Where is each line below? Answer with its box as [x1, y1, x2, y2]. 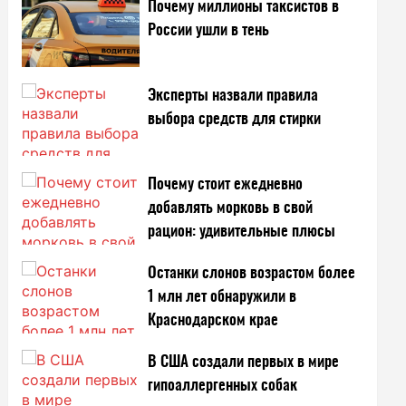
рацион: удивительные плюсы [148, 222, 336, 240]
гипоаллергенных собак [148, 376, 298, 394]
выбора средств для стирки [148, 110, 322, 128]
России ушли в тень [148, 21, 270, 39]
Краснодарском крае [148, 311, 279, 329]
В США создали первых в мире [148, 353, 340, 371]
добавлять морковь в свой [148, 198, 314, 217]
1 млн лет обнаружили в [148, 287, 297, 305]
